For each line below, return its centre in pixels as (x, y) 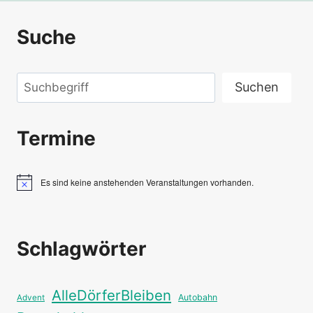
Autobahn (198, 297)
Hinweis (31, 187)
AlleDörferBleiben (111, 295)
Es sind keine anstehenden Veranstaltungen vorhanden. (147, 182)
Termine (56, 138)
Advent (31, 297)
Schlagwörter (81, 248)
